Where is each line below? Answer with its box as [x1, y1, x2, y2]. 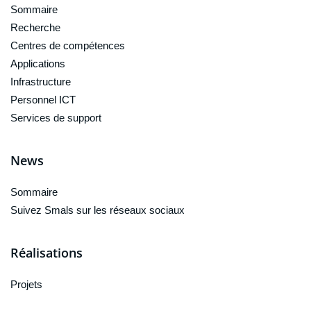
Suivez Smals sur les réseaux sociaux [10, 203, 185, 216]
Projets [10, 278, 42, 290]
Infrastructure [10, 75, 71, 87]
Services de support [10, 111, 101, 124]
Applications [10, 57, 65, 69]
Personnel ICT [10, 93, 76, 106]
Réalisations [10, 244, 83, 261]
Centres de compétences [10, 39, 125, 51]
